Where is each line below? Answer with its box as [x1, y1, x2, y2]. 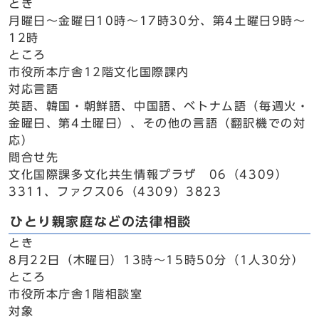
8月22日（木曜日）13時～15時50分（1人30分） [9, 254, 305, 266]
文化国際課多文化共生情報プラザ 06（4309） [9, 169, 288, 180]
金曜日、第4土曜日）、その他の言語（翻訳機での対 [9, 117, 306, 129]
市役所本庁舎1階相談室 [9, 288, 143, 300]
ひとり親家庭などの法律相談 [10, 216, 192, 228]
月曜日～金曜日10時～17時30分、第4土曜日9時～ [9, 15, 306, 26]
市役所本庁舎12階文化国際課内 [9, 66, 189, 78]
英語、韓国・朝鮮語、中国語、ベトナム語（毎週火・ [9, 100, 310, 112]
